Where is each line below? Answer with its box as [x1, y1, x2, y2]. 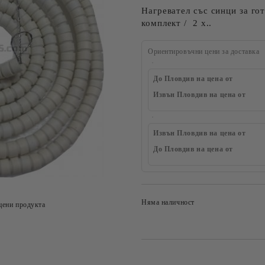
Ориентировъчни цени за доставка [148, 47, 260, 56]
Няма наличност [141, 198, 195, 206]
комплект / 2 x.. [141, 18, 212, 28]
